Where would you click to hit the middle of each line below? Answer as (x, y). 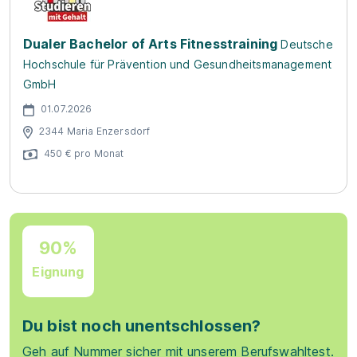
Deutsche (307, 44)
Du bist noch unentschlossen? (142, 326)
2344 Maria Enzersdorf (95, 131)
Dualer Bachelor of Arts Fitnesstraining (151, 44)
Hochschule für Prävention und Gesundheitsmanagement (178, 64)
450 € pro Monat (84, 153)
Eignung (58, 271)
